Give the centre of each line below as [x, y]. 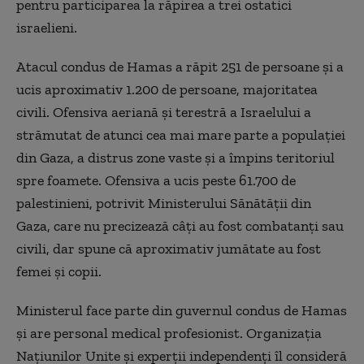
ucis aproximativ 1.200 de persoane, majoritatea [167, 89]
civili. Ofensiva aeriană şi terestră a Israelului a [164, 112]
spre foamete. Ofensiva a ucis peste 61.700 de [156, 180]
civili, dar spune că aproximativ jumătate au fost [169, 249]
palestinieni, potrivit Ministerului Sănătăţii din [164, 203]
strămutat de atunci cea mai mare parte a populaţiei [181, 135]
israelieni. [47, 28]
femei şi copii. [59, 271]
